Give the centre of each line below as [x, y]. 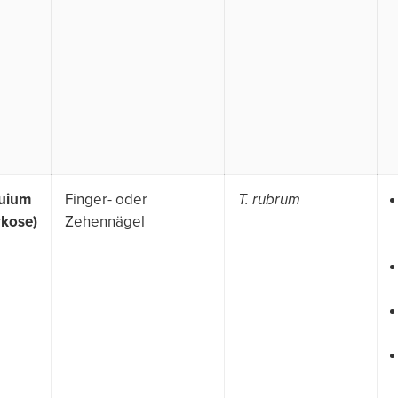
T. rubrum [269, 199]
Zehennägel [105, 221]
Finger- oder [106, 199]
